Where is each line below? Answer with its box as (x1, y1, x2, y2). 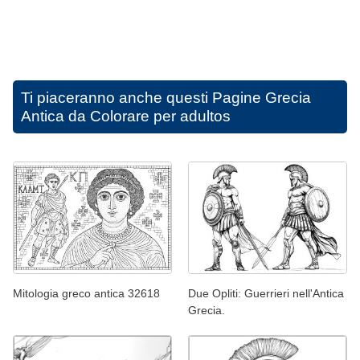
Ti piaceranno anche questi (21, 88, 212, 106)
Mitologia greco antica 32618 (13, 287, 160, 301)
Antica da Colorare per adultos (21, 107, 231, 125)
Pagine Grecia (212, 88, 311, 106)
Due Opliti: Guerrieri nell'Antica (188, 287, 344, 301)
